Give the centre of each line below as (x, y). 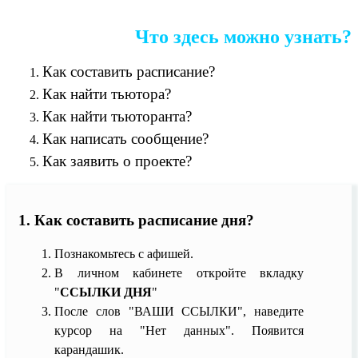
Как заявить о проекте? (117, 161)
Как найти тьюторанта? (117, 117)
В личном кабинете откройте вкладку (179, 272)
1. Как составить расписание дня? (136, 221)
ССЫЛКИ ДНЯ (106, 292)
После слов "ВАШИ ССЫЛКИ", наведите (179, 311)
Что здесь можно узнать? (243, 37)
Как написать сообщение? (125, 139)
